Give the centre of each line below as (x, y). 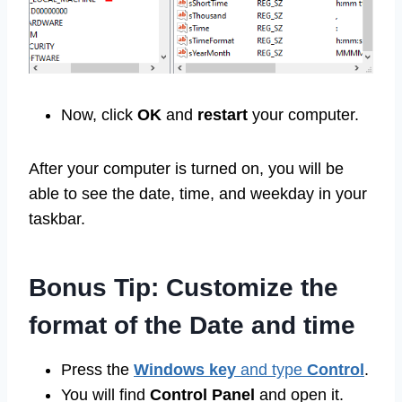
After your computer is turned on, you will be (186, 169)
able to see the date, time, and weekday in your (198, 194)
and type (271, 370)
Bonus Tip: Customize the (184, 288)
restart (225, 115)
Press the (97, 370)
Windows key (185, 370)
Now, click (99, 115)
